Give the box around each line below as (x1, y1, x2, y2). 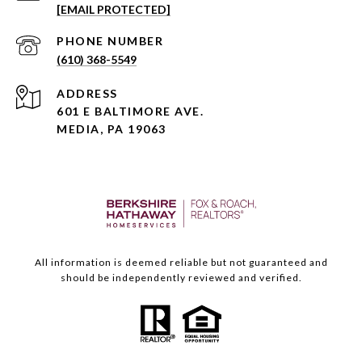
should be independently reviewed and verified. (60, 271, 302, 284)
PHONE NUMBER (57, 34, 163, 48)
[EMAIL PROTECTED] (57, 2, 170, 17)
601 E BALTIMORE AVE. (57, 104, 204, 119)
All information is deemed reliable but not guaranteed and (34, 256, 328, 269)
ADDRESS (57, 86, 118, 101)
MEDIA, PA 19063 (57, 122, 166, 137)
